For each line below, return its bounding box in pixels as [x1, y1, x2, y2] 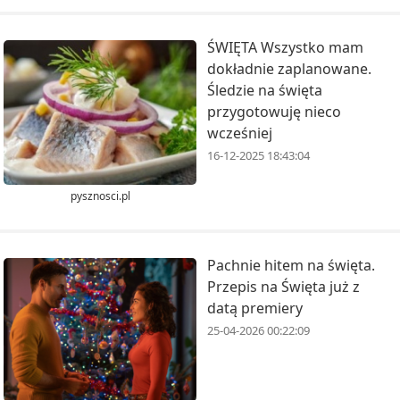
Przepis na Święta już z [207, 276, 360, 296]
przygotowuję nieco [207, 102, 341, 122]
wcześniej [207, 123, 272, 144]
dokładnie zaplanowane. [207, 59, 371, 79]
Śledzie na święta [207, 80, 322, 101]
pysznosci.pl [70, 187, 130, 204]
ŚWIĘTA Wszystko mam [207, 37, 363, 58]
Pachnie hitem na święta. [207, 254, 375, 275]
